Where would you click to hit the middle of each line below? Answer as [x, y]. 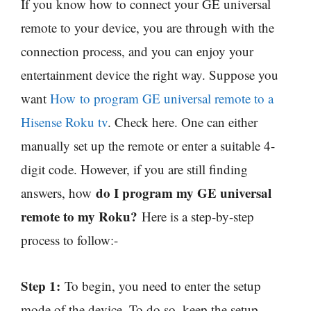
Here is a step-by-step [196, 216]
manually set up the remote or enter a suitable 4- [148, 145]
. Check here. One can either [183, 121]
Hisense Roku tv [64, 121]
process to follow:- [72, 239]
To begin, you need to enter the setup [163, 286]
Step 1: [43, 286]
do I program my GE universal [182, 192]
